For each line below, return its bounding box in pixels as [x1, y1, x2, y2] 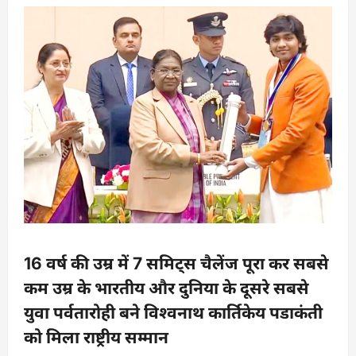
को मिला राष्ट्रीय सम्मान [24, 327, 168, 347]
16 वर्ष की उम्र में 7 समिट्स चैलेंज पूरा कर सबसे [24, 253, 329, 273]
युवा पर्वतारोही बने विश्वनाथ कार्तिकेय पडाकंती [24, 302, 323, 323]
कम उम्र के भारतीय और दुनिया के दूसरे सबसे [24, 277, 309, 298]
